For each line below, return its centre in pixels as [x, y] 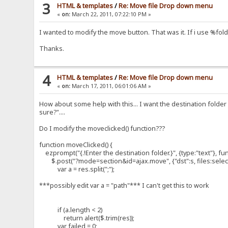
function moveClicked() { [76, 145]
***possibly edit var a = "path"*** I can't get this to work [124, 186]
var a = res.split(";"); [77, 169]
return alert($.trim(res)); [87, 218]
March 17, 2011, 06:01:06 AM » [111, 86]
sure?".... [52, 112]
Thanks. [52, 49]
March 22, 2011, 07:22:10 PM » [111, 15]
